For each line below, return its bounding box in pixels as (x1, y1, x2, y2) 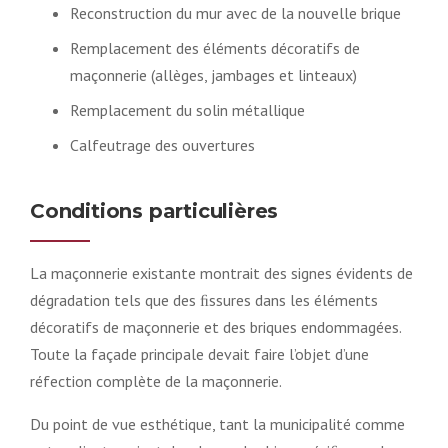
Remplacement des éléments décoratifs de (70, 37, 360, 58)
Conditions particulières (30, 198, 279, 223)
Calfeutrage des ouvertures (70, 134, 255, 155)
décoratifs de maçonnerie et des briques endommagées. (30, 316, 405, 337)
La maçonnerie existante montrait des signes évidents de (30, 262, 413, 283)
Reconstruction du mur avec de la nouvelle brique (70, 2, 401, 23)
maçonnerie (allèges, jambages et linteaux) (70, 64, 357, 85)
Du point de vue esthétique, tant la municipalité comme (30, 413, 405, 434)
